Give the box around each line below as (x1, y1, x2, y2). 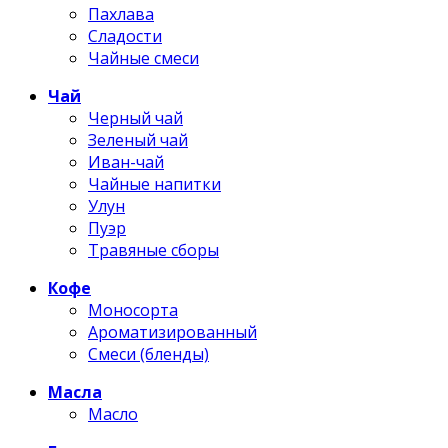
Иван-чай (88, 151, 164, 173)
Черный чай (88, 107, 183, 129)
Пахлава (88, 3, 154, 25)
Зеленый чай (88, 129, 188, 151)
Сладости (88, 25, 162, 47)
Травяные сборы (88, 239, 219, 261)
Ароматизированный (88, 321, 257, 343)
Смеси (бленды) (88, 343, 209, 365)
